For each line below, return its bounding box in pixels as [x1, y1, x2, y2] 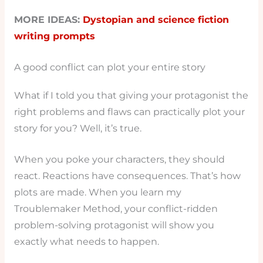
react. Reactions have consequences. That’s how [14, 170, 241, 181]
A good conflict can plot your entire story [14, 62, 205, 73]
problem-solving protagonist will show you [14, 220, 214, 231]
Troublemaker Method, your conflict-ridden [14, 203, 218, 214]
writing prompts [14, 31, 95, 42]
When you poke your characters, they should [14, 154, 225, 165]
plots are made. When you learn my [14, 187, 181, 198]
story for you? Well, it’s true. [14, 123, 141, 134]
